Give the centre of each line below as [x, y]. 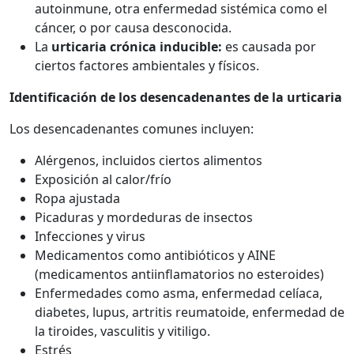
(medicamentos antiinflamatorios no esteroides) [179, 274]
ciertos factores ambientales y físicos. [147, 65]
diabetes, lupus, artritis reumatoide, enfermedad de [190, 312]
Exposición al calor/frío [103, 179]
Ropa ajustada [77, 198]
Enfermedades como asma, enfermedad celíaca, [179, 293]
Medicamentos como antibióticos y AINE [155, 255]
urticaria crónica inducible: [137, 46]
